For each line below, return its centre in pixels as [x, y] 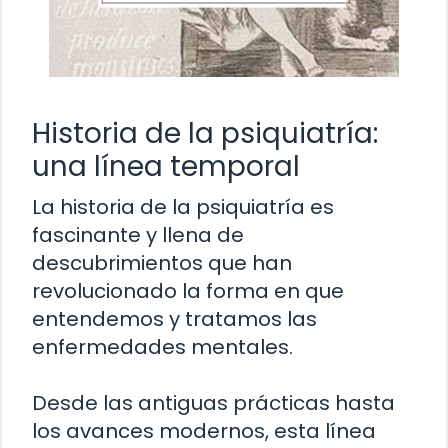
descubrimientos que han [162, 262]
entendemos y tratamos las [174, 318]
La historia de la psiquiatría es [183, 206]
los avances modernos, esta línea [204, 430]
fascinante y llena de [138, 234]
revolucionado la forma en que [188, 290]
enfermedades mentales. [162, 346]
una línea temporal [166, 166]
